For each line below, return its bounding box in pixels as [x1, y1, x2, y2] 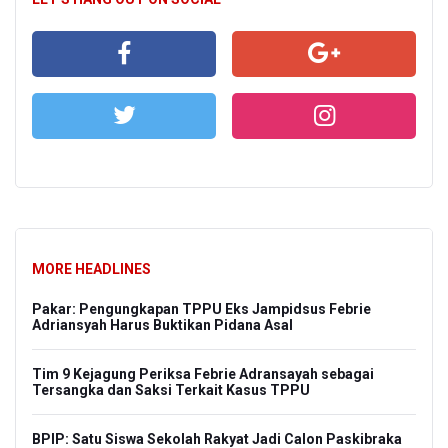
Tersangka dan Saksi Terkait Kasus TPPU [32, 381, 310, 398]
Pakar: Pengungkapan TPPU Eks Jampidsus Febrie [32, 300, 371, 317]
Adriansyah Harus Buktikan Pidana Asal [32, 316, 293, 333]
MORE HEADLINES [32, 260, 151, 277]
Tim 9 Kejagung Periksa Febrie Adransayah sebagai [32, 365, 374, 382]
